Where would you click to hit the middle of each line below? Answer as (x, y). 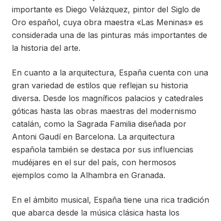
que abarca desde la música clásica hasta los (96, 213)
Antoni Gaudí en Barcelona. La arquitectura (93, 137)
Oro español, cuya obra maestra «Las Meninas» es (108, 22)
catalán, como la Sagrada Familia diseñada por (99, 124)
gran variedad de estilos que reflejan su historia (100, 85)
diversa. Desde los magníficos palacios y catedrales (108, 98)
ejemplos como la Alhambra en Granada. (89, 175)
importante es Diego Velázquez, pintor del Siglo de (106, 9)
